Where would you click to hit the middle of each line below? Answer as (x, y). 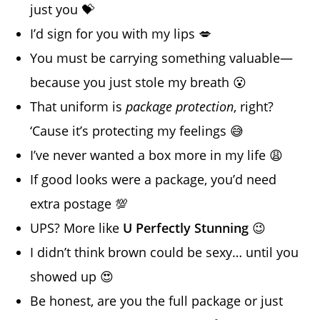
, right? (254, 107)
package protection (180, 107)
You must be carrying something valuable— (162, 58)
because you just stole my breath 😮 (139, 82)
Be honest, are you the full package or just (157, 301)
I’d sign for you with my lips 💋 (121, 34)
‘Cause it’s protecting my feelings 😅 (137, 131)
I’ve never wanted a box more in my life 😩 (157, 155)
